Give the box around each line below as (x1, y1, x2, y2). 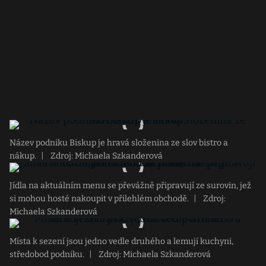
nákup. (9, 151, 36, 161)
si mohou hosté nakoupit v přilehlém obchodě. (9, 194, 189, 204)
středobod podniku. (9, 249, 84, 259)
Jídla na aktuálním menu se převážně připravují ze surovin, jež (9, 180, 251, 191)
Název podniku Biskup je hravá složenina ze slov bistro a (9, 138, 228, 148)
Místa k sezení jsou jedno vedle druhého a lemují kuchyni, (9, 236, 233, 246)
